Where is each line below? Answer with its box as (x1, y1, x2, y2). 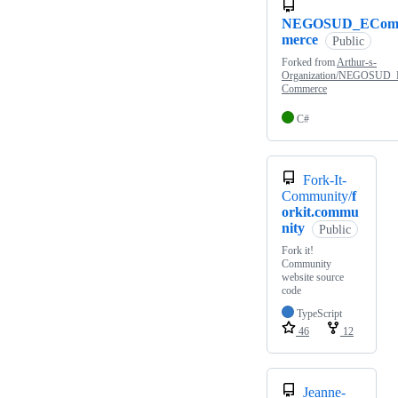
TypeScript (297, 307, 342, 321)
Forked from (282, 56, 337, 69)
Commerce (282, 83, 327, 96)
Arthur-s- (337, 56, 377, 69)
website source (282, 271, 344, 284)
